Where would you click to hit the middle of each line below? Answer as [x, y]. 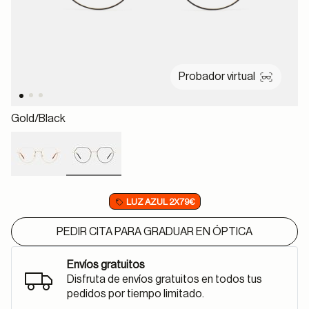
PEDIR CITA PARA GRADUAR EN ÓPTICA [154, 232]
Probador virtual [217, 77]
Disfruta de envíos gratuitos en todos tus [165, 279]
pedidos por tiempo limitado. [136, 294]
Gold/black [38, 119]
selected [114, 183]
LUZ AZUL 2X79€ [160, 202]
